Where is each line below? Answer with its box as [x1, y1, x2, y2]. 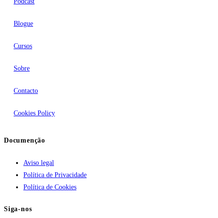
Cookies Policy [14, 109, 55, 117]
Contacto [14, 87, 38, 94]
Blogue [14, 19, 33, 27]
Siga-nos [4, 205, 32, 213]
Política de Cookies [23, 183, 76, 191]
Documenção [4, 137, 45, 145]
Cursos [14, 42, 32, 50]
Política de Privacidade [23, 171, 87, 179]
